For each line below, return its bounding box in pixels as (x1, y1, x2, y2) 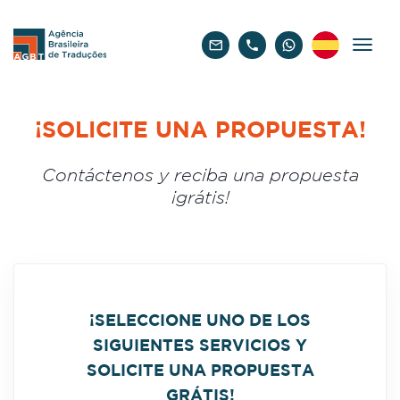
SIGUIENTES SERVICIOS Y (93, 339, 307, 354)
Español (312, 79, 370, 93)
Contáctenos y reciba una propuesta (41, 168, 359, 185)
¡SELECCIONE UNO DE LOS (89, 314, 311, 329)
